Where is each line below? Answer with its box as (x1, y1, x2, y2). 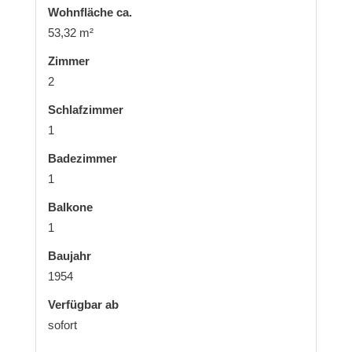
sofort (47, 317, 77, 332)
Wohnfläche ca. (47, 5, 132, 19)
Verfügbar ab (47, 297, 119, 311)
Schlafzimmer (47, 102, 123, 116)
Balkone (47, 200, 93, 214)
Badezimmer (47, 151, 117, 165)
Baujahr (47, 248, 91, 262)
